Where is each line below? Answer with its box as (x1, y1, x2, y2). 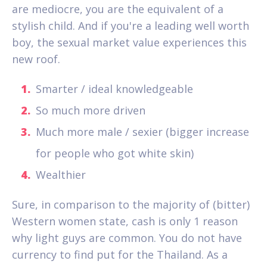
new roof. (12, 51, 60, 66)
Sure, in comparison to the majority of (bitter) (12, 197, 250, 212)
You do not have (156, 230, 242, 245)
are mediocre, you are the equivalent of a (12, 1, 223, 16)
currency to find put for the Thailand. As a (12, 247, 228, 262)
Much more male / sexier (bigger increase (36, 124, 249, 139)
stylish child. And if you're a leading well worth (12, 18, 249, 33)
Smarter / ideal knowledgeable (36, 81, 193, 96)
